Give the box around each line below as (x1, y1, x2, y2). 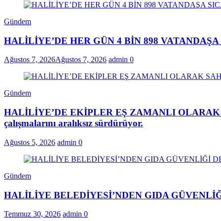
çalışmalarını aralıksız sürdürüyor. (4, 118, 143, 129)
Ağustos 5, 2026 (4, 138, 55, 147)
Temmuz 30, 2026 (4, 210, 61, 219)
